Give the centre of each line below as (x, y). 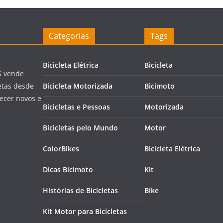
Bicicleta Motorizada (78, 86)
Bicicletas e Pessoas (76, 107)
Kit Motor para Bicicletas (85, 211)
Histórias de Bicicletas (80, 190)
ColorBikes (61, 149)
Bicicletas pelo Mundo (80, 128)
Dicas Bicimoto (68, 169)
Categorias (69, 36)
